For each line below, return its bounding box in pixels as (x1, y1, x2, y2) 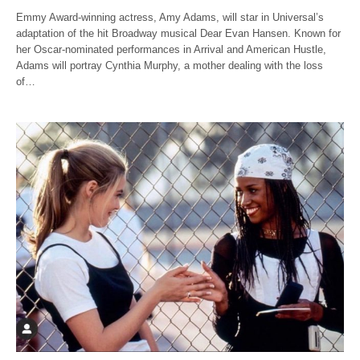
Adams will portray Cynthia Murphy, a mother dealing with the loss (16, 59, 324, 72)
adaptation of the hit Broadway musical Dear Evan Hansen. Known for (16, 27, 342, 39)
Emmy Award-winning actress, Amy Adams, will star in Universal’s (16, 10, 325, 23)
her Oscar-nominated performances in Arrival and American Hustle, (16, 43, 327, 55)
